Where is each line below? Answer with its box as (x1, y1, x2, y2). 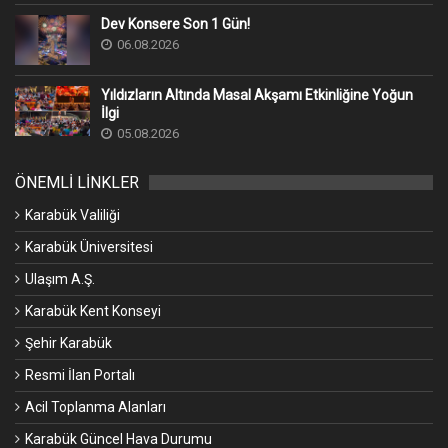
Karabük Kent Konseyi (25, 303, 161, 320)
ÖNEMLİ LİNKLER (15, 173, 139, 193)
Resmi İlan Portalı (25, 367, 135, 384)
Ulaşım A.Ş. (25, 271, 95, 288)
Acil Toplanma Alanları (25, 399, 166, 416)
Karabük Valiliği (25, 207, 120, 224)
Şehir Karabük (25, 335, 112, 352)
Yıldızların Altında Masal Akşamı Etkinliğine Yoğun (101, 87, 413, 104)
